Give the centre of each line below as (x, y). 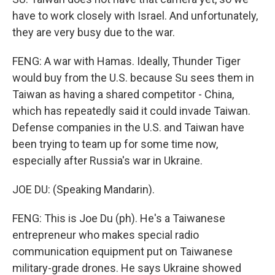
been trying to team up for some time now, (115, 144)
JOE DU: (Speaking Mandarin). (83, 189)
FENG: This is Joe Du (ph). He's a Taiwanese (119, 218)
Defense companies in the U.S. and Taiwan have (128, 127)
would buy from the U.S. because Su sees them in (133, 78)
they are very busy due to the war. (94, 32)
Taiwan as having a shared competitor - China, (123, 94)
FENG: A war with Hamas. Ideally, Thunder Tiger (126, 61)
